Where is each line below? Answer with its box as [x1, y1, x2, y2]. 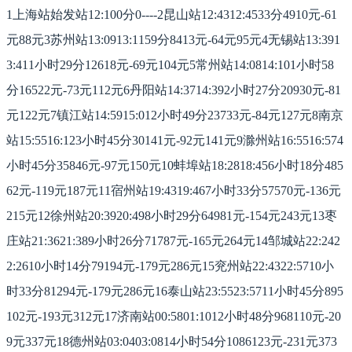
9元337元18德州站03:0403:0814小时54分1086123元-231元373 [6, 335, 337, 349]
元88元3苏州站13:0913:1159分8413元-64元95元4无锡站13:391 [6, 33, 340, 47]
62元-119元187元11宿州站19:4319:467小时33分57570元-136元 [6, 184, 341, 198]
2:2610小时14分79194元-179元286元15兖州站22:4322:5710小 [6, 259, 334, 273]
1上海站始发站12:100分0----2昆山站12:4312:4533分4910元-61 [6, 8, 337, 22]
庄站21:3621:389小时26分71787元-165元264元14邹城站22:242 [6, 234, 340, 248]
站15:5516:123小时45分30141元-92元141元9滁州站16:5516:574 [6, 134, 343, 148]
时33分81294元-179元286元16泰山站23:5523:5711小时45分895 [6, 284, 343, 299]
